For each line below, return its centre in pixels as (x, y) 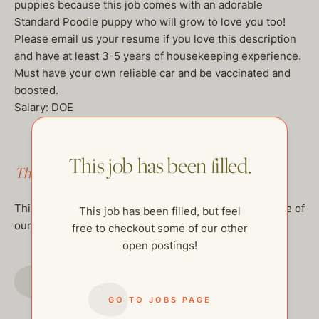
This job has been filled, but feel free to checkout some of (159, 208)
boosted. (36, 90)
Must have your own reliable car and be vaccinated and (152, 73)
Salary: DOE (44, 107)
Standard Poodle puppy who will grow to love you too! (150, 22)
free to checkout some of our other (159, 228)
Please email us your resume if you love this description (155, 39)
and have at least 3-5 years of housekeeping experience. (158, 56)
